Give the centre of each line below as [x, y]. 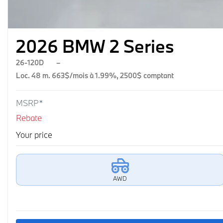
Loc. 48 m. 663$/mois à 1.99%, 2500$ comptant [95, 75]
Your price [35, 135]
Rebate [29, 118]
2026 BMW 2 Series [95, 46]
